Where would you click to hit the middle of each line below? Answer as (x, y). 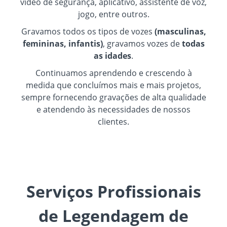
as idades (112, 55)
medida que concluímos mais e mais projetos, (113, 85)
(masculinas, (179, 31)
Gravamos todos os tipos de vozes (87, 31)
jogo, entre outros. (113, 14)
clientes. (113, 121)
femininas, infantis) (63, 43)
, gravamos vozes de (142, 43)
